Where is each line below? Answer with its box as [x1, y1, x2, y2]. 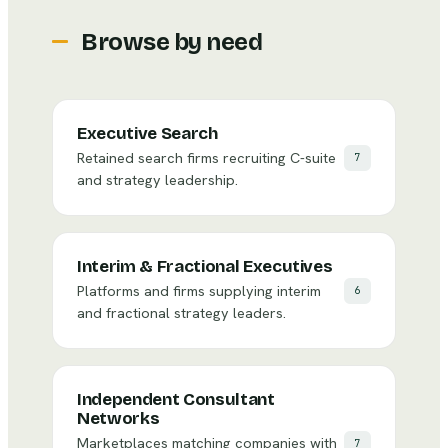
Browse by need [81, 28, 263, 56]
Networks [77, 408, 160, 429]
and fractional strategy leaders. [77, 303, 286, 322]
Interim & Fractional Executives [77, 256, 333, 277]
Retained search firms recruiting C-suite [77, 148, 336, 167]
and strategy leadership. [77, 170, 238, 189]
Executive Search [77, 123, 218, 144]
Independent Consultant [77, 389, 275, 410]
